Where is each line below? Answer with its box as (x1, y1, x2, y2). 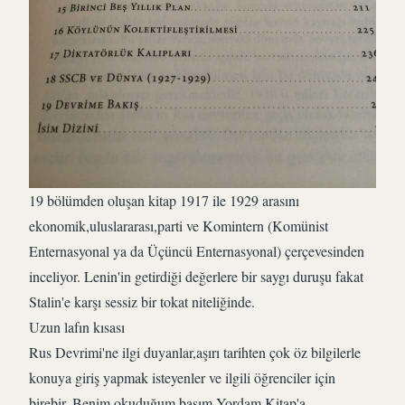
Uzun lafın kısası (29, 317, 125, 336)
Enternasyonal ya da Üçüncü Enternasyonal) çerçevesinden (29, 241, 364, 260)
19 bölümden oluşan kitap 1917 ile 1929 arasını (29, 191, 299, 210)
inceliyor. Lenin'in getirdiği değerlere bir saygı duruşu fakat (29, 267, 363, 286)
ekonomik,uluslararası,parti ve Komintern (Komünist (29, 216, 328, 235)
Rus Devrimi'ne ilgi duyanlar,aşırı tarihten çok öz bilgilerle (29, 343, 361, 362)
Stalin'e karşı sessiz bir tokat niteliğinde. (29, 292, 255, 311)
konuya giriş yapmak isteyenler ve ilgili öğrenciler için (29, 368, 335, 387)
